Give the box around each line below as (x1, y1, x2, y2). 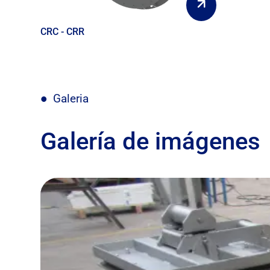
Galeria (52, 91, 89, 105)
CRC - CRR (40, 25, 85, 37)
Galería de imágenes (40, 127, 261, 155)
